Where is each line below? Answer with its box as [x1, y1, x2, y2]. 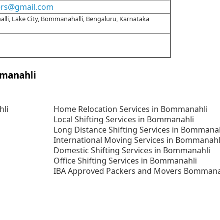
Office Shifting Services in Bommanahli [54, 155, 197, 166]
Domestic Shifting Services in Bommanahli [54, 145, 211, 156]
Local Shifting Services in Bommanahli [54, 114, 194, 125]
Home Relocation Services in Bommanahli [54, 104, 208, 115]
